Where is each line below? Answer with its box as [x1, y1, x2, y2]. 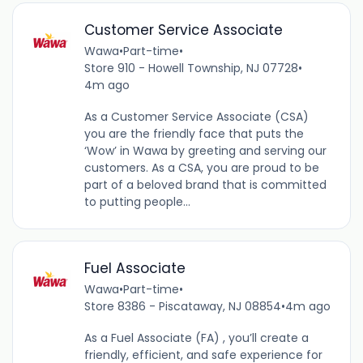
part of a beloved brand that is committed [83, 177, 327, 194]
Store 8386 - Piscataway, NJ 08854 [83, 298, 281, 315]
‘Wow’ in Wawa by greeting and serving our [83, 143, 327, 160]
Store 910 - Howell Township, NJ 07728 [83, 60, 298, 77]
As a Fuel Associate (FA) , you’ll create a [83, 330, 309, 347]
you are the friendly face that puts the [83, 126, 304, 143]
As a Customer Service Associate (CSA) [83, 109, 309, 126]
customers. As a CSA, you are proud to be [83, 160, 319, 177]
